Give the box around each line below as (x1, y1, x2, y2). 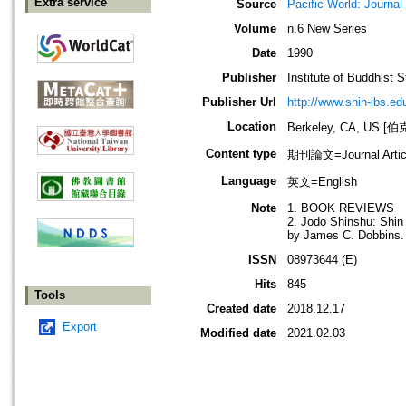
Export (63, 320, 97, 334)
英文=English (287, 175, 357, 189)
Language (221, 174, 276, 188)
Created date (207, 302, 276, 316)
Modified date (200, 326, 276, 341)
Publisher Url (202, 95, 276, 110)
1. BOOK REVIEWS (287, 201, 394, 216)
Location (227, 120, 276, 134)
